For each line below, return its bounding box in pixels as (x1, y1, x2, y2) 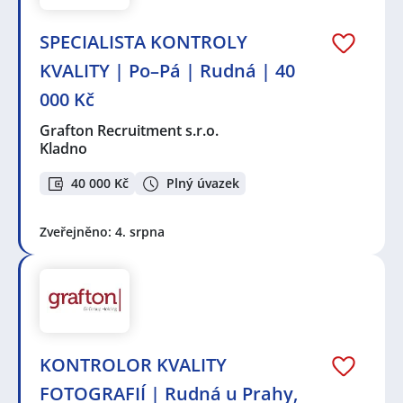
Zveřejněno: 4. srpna (40, 223, 165, 241)
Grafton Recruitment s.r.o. (40, 120, 220, 140)
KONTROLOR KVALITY (40, 352, 227, 377)
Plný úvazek (166, 175, 239, 193)
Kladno (40, 138, 87, 158)
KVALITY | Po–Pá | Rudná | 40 (40, 58, 295, 83)
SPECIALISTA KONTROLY (40, 29, 247, 54)
